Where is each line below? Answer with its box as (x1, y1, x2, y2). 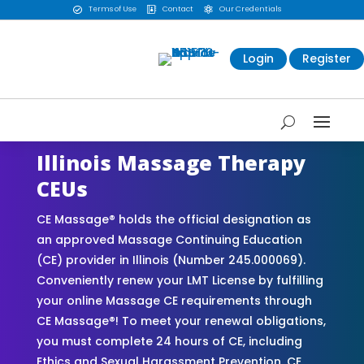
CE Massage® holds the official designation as (36, 210, 311, 227)
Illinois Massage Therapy (36, 148, 305, 176)
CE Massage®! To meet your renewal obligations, (36, 312, 326, 329)
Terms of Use (88, 4, 136, 15)
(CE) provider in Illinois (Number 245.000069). (36, 251, 305, 268)
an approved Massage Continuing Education (36, 231, 302, 248)
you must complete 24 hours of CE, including (36, 332, 302, 349)
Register (302, 50, 351, 67)
